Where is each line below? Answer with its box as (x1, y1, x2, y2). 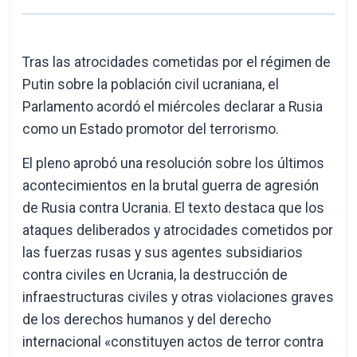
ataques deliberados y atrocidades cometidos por (22, 222, 334, 238)
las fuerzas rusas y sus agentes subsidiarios (22, 245, 304, 261)
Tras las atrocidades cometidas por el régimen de (22, 54, 331, 70)
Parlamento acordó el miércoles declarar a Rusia (22, 99, 324, 115)
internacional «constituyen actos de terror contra (22, 334, 324, 350)
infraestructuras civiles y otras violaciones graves (22, 289, 335, 305)
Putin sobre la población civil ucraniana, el (22, 76, 280, 92)
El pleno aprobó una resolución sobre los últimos (22, 155, 325, 171)
